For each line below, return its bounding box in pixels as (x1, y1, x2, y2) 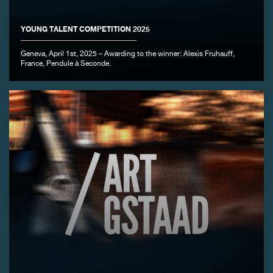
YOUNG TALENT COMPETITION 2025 (21, 24, 151, 34)
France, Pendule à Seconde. (21, 60, 112, 68)
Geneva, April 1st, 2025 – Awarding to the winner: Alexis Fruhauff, (21, 51, 235, 58)
